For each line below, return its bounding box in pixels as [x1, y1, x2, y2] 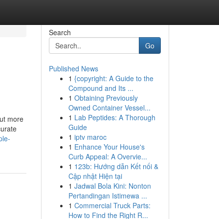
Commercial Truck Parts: [74, 200, 151, 210]
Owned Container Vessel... [68, 103, 151, 112]
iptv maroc [74, 132, 107, 142]
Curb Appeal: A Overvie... [68, 152, 147, 161]
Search [48, 27, 71, 37]
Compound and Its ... [68, 83, 133, 93]
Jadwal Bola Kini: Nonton [74, 181, 151, 191]
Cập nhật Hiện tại [68, 171, 122, 181]
